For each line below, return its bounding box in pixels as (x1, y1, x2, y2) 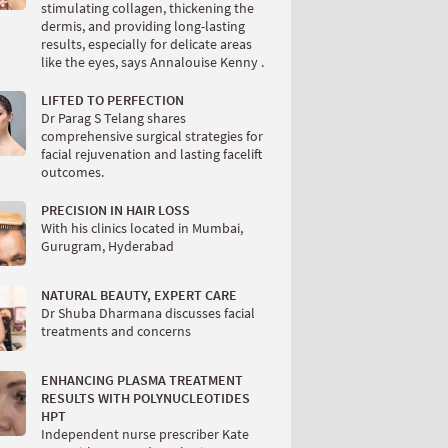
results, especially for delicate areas (41, 35, 252, 53)
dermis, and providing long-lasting (41, 17, 245, 35)
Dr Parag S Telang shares (41, 109, 186, 127)
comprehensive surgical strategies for (41, 127, 263, 145)
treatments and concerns (41, 322, 191, 340)
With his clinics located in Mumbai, (41, 219, 243, 237)
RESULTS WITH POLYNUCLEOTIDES (41, 389, 250, 407)
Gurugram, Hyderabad (41, 237, 174, 255)
